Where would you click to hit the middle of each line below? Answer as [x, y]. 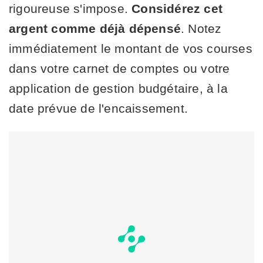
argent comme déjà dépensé [95, 28]
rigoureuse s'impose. [70, 8]
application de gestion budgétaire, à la [118, 88]
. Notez [201, 28]
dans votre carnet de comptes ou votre [119, 68]
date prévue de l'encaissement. [98, 108]
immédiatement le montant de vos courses [131, 48]
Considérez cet [177, 8]
